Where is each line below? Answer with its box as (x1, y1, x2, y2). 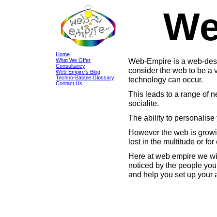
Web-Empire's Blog (56, 69, 100, 75)
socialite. (128, 99, 159, 108)
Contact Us (56, 80, 82, 86)
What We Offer (56, 57, 91, 63)
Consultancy (56, 63, 85, 69)
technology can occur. (128, 75, 203, 84)
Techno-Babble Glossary (56, 75, 114, 80)
